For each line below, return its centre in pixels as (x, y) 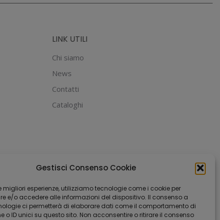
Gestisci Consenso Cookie (86, 168)
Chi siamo (68, 57)
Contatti (66, 89)
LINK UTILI (70, 39)
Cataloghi (68, 105)
